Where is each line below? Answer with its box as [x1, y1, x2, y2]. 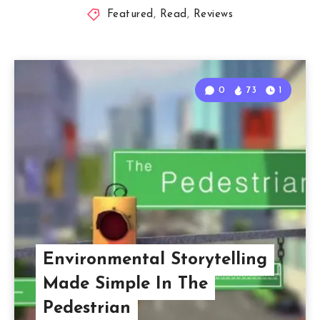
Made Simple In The [43, 276, 208, 294]
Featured [106, 9, 154, 21]
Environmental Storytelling [43, 251, 267, 269]
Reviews [193, 9, 234, 21]
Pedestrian [43, 300, 131, 318]
